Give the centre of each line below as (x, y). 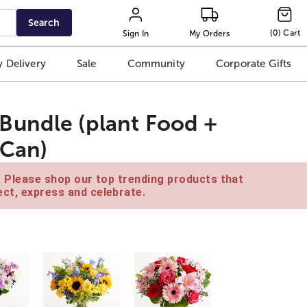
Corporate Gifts (254, 64)
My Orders (210, 33)
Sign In (136, 33)
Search (44, 23)
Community (156, 64)
